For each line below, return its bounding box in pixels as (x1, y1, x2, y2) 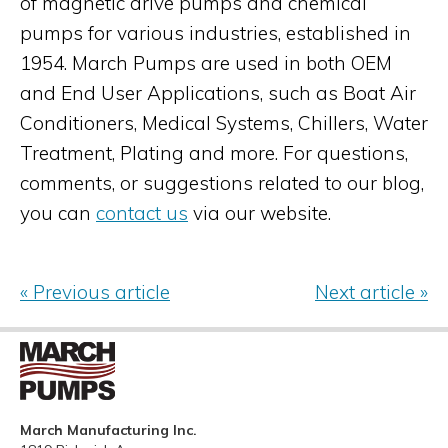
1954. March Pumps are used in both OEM (20, 51, 392, 75)
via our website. (188, 201, 331, 225)
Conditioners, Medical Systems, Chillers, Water (20, 111, 428, 135)
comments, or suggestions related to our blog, (20, 171, 424, 195)
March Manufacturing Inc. (20, 420, 197, 439)
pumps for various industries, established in (20, 21, 411, 45)
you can (20, 201, 96, 225)
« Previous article (20, 279, 170, 304)
